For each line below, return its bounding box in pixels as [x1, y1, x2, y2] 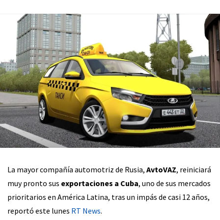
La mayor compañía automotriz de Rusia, [7, 165, 146, 175]
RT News [70, 206, 101, 216]
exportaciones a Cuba [61, 178, 138, 189]
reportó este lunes [7, 206, 70, 216]
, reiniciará [176, 165, 211, 175]
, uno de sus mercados [138, 178, 211, 189]
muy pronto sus [7, 178, 61, 189]
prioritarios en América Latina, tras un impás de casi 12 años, [7, 192, 210, 202]
